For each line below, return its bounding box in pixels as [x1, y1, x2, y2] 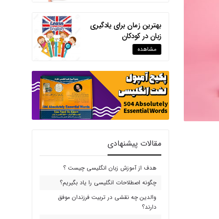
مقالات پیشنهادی [107, 137, 161, 150]
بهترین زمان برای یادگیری [89, 19, 161, 31]
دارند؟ [141, 202, 156, 212]
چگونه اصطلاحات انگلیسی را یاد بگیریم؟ [59, 177, 156, 187]
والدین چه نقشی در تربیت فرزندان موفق [57, 192, 156, 202]
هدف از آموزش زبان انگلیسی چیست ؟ [63, 163, 156, 173]
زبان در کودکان [121, 30, 161, 42]
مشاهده [137, 44, 156, 54]
